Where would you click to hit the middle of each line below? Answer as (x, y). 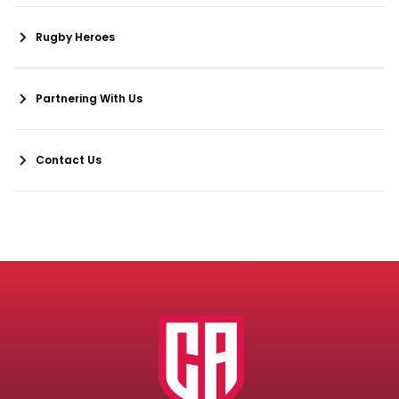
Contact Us (69, 160)
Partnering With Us (89, 99)
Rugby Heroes (75, 37)
